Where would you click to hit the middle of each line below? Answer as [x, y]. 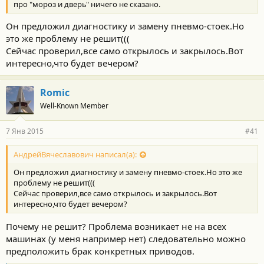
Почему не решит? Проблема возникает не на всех [116, 226]
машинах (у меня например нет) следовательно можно [126, 238]
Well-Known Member [74, 106]
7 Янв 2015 [25, 131]
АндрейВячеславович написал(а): [75, 155]
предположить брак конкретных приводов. [100, 251]
